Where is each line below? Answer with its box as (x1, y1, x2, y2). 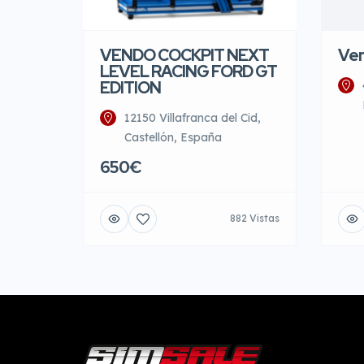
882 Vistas (229, 212, 279, 225)
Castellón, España (124, 129, 222, 145)
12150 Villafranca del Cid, (124, 110, 261, 125)
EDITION (100, 76, 161, 98)
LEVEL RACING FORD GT (100, 60, 277, 82)
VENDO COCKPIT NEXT (100, 44, 269, 66)
